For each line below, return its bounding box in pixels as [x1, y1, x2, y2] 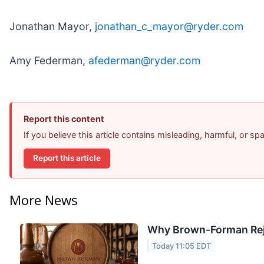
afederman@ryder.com [88, 54, 200, 67]
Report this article [33, 153, 101, 163]
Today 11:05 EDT [152, 241, 212, 250]
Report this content [24, 113, 104, 124]
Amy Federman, [9, 54, 88, 67]
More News [9, 191, 78, 209]
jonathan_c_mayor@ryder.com [95, 19, 243, 32]
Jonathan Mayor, [9, 19, 95, 32]
